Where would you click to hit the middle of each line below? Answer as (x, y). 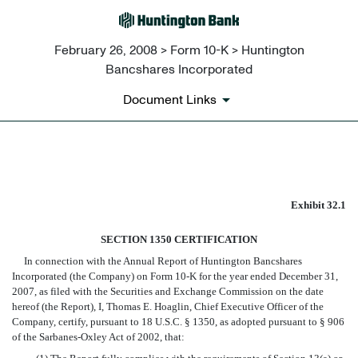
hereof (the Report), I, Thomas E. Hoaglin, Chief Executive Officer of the (168, 307)
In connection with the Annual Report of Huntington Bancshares (157, 261)
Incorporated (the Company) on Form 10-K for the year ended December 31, (175, 276)
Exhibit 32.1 (318, 205)
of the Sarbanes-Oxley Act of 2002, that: (98, 337)
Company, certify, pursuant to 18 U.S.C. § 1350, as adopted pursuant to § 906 (178, 322)
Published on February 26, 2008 (108, 215)
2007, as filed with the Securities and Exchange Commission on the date (168, 292)
